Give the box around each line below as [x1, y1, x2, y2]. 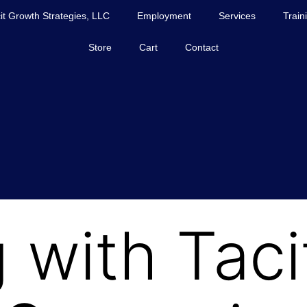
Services [219, 10, 256, 21]
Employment [137, 10, 192, 21]
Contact [184, 42, 219, 53]
